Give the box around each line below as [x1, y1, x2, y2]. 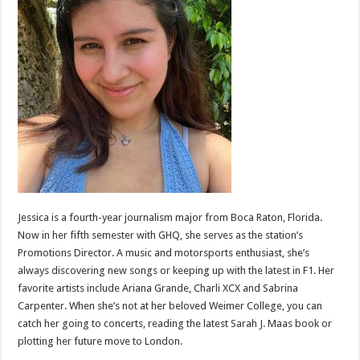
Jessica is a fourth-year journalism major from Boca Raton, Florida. [18, 211, 323, 224]
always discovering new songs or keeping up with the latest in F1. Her [18, 264, 335, 277]
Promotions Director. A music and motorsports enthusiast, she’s [18, 247, 310, 260]
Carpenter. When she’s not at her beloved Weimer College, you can [18, 300, 323, 313]
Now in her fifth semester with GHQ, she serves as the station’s [18, 229, 304, 242]
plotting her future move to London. [18, 335, 183, 348]
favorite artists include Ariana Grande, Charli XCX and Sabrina [18, 282, 299, 295]
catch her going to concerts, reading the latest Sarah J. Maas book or [18, 317, 333, 330]
